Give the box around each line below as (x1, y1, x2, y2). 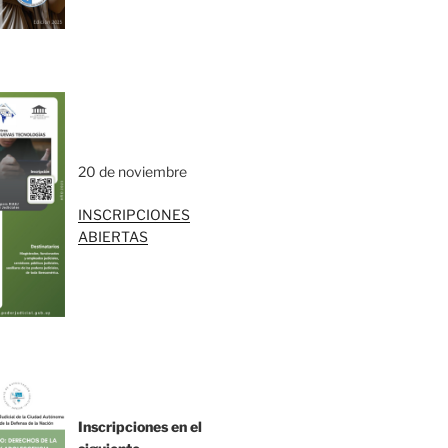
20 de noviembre (78, 162, 188, 180)
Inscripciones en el (78, 418, 203, 436)
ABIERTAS (78, 227, 149, 245)
